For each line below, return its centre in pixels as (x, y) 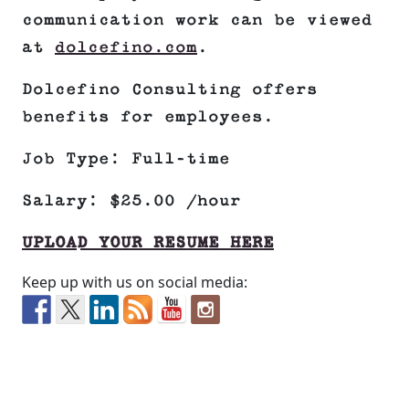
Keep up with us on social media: (135, 283)
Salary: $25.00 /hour (131, 201)
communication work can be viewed (197, 21)
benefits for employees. (148, 117)
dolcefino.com (126, 48)
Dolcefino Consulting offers (170, 90)
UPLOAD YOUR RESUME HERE (148, 243)
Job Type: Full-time (126, 159)
